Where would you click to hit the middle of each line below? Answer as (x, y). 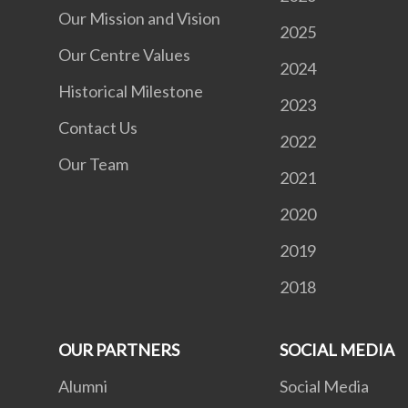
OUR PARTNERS (119, 350)
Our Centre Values (124, 55)
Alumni (83, 387)
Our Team (93, 164)
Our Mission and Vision (139, 19)
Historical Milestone (131, 92)
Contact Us (98, 128)
